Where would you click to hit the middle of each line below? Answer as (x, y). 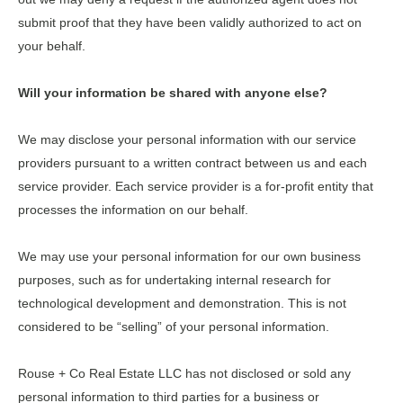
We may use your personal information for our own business (189, 256)
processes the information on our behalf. (133, 209)
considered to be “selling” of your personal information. (174, 326)
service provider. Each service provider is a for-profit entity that (196, 186)
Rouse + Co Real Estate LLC (100, 373)
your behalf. (52, 45)
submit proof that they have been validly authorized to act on (190, 22)
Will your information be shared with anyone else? (173, 92)
